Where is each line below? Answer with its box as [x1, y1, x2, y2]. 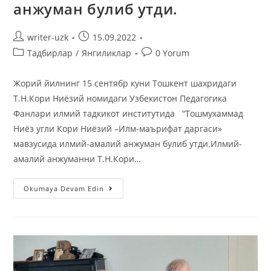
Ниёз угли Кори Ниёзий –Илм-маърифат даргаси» [13, 122, 223, 134]
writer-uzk [27, 31, 69, 43]
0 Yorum [155, 47, 190, 59]
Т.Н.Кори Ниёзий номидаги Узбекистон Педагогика [13, 92, 227, 104]
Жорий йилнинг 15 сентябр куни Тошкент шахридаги [13, 77, 237, 89]
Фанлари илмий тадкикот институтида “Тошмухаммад [13, 107, 244, 119]
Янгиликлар [82, 47, 132, 59]
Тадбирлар [27, 47, 73, 59]
